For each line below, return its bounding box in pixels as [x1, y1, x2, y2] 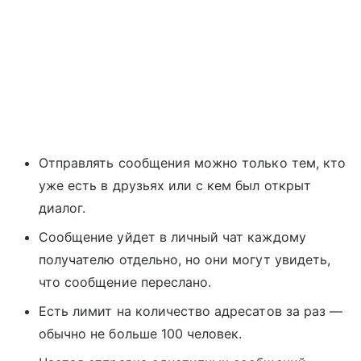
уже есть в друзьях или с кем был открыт [39, 177, 311, 194]
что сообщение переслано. [39, 274, 212, 291]
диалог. [39, 200, 86, 217]
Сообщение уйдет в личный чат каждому [39, 229, 306, 246]
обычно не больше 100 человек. [39, 326, 243, 342]
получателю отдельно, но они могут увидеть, [39, 251, 331, 268]
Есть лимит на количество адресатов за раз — [39, 303, 343, 320]
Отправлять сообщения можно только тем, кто [39, 155, 346, 172]
